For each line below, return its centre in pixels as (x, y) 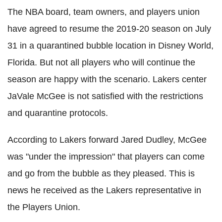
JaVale (21, 96)
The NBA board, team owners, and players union (104, 12)
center (194, 79)
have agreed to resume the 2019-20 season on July (109, 29)
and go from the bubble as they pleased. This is (101, 173)
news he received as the (57, 190)
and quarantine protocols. (58, 113)
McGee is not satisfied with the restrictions (119, 96)
